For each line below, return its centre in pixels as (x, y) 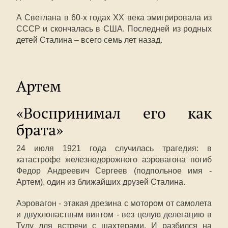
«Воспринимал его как (114, 113)
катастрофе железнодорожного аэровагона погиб (114, 160)
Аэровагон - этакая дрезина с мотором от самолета (114, 203)
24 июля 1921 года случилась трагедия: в (114, 148)
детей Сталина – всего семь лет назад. (89, 40)
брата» (40, 130)
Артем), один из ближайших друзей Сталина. (101, 182)
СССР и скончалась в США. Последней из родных (114, 29)
